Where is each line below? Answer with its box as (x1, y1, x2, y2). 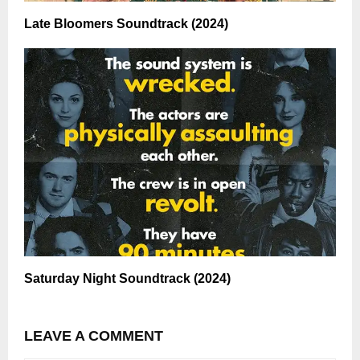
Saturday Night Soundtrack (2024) (24, 272, 231, 286)
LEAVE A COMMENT (24, 328, 163, 345)
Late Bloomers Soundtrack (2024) (24, 17, 228, 31)
